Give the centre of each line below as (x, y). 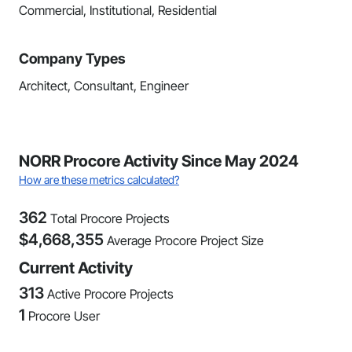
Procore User (64, 316)
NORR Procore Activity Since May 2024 (159, 161)
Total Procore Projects (110, 218)
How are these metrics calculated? (99, 180)
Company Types (72, 59)
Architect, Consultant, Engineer (104, 86)
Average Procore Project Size (185, 240)
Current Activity (76, 268)
